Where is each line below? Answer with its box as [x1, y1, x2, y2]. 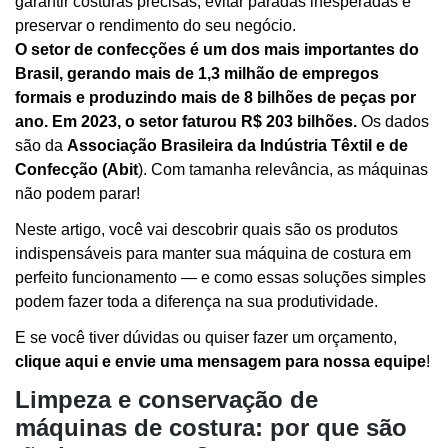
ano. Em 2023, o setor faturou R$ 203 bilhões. [15, 112, 357, 130]
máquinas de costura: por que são [15, 413, 407, 441]
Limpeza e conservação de [15, 385, 318, 413]
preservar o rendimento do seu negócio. [15, 16, 296, 34]
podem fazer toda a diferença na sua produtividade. [15, 292, 378, 310]
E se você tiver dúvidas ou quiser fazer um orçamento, [15, 328, 397, 346]
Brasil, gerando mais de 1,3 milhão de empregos [15, 64, 379, 82]
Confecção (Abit [15, 160, 138, 178]
